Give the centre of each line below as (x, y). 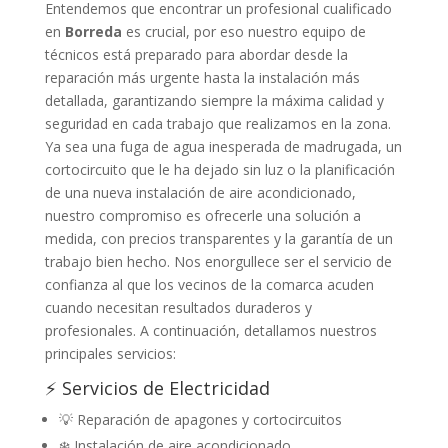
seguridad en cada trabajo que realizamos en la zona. (217, 123)
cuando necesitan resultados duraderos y (178, 307)
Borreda (93, 31)
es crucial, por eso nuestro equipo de (243, 31)
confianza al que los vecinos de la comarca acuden (209, 284)
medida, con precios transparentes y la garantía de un (218, 238)
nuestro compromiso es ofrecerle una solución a (202, 215)
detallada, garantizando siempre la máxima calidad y (214, 100)
